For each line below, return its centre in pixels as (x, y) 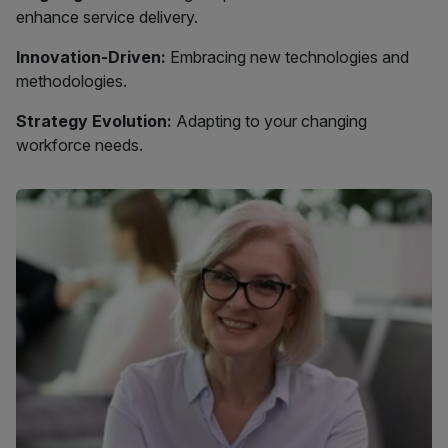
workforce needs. (79, 145)
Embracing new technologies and (287, 57)
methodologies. (71, 81)
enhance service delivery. (107, 17)
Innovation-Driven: (91, 57)
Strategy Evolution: (94, 121)
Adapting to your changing (269, 121)
